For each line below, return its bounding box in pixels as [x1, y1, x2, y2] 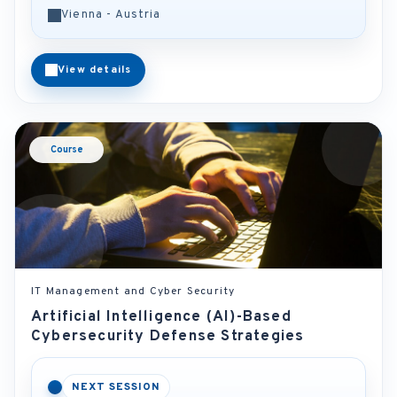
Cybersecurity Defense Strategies [31, 327, 305, 346]
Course [50, 144, 83, 156]
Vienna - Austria [61, 8, 161, 22]
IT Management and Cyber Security [31, 284, 236, 299]
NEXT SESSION [72, 380, 160, 394]
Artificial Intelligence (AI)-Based [31, 307, 292, 327]
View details [58, 63, 132, 77]
